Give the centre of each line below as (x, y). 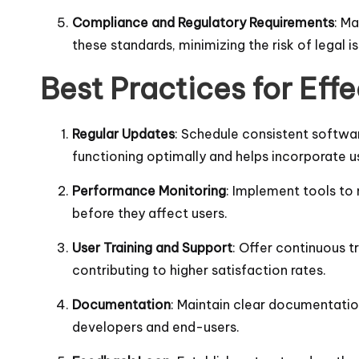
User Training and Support (152, 247)
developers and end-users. (156, 327)
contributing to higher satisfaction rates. (199, 270)
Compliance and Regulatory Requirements (203, 22)
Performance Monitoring (149, 190)
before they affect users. (150, 213)
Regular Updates (123, 133)
